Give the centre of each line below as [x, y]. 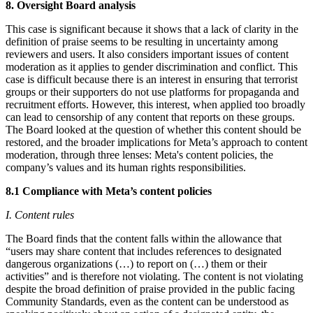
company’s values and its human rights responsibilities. [126, 167]
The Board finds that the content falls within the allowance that [144, 238]
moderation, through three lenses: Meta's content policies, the [139, 154]
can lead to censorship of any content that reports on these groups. [150, 117]
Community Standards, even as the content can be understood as [147, 301]
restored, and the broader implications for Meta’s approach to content [156, 142]
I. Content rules [40, 214]
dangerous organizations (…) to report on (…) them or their [136, 263]
